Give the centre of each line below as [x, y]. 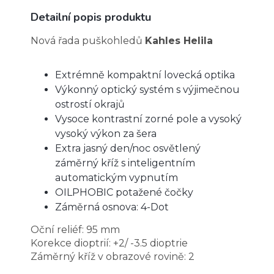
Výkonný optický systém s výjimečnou [147, 89]
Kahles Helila [179, 40]
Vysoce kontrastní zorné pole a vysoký [148, 119]
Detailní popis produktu [91, 17]
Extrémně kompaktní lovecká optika [145, 75]
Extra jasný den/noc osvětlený [128, 148]
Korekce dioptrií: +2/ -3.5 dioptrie [109, 243]
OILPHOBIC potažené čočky [124, 192]
